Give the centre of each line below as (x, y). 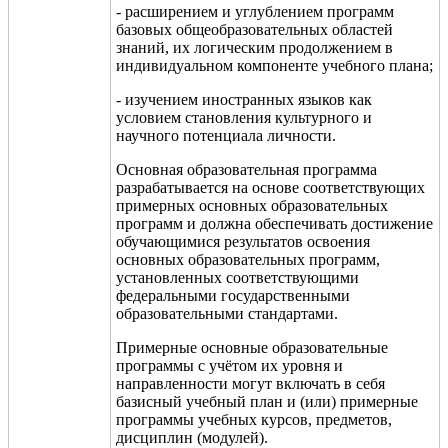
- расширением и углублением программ (255, 11)
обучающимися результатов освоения (243, 241)
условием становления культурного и (244, 117)
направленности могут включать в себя (250, 383)
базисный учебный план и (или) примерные (267, 401)
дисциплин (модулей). (192, 437)
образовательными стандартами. (227, 313)
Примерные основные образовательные (252, 347)
